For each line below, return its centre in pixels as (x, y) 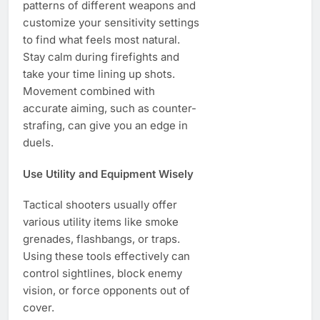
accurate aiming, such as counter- (110, 108)
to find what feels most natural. (101, 39)
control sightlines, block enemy (102, 274)
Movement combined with (89, 91)
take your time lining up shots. (99, 74)
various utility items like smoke (101, 222)
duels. (38, 142)
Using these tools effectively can (106, 256)
